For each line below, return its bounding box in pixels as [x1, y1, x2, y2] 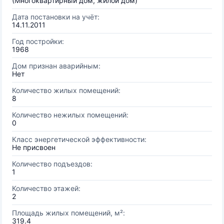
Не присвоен [12, 143, 55, 151]
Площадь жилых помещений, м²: [12, 208, 125, 217]
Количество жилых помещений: [12, 86, 120, 94]
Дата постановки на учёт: [12, 12, 99, 21]
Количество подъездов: [12, 159, 92, 168]
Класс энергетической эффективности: [12, 135, 146, 143]
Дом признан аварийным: [12, 61, 100, 70]
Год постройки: [12, 37, 64, 45]
